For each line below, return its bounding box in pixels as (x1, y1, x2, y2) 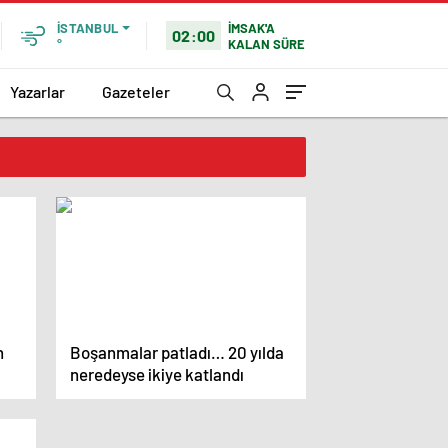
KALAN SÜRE (228, 35, 306, 52)
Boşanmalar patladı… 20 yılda (70, 342, 284, 362)
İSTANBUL (57, 20, 118, 36)
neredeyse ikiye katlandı (70, 364, 244, 384)
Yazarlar (10, 81, 65, 101)
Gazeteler (102, 81, 170, 101)
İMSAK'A (228, 19, 276, 36)
